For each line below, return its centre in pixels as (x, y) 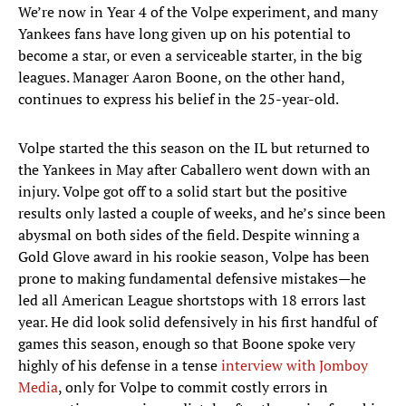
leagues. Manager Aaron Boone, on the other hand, (181, 77)
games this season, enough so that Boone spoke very (187, 344)
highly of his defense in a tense (120, 366)
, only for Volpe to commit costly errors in (193, 387)
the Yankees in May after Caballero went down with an (194, 170)
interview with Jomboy (295, 366)
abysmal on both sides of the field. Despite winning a (189, 235)
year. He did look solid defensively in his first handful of (198, 322)
